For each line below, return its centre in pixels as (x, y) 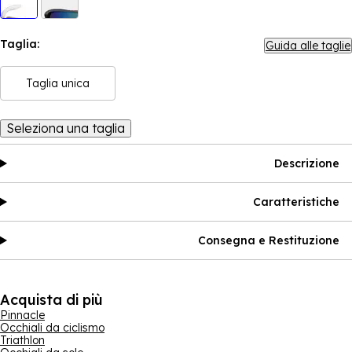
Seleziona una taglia (66, 128)
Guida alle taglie (308, 46)
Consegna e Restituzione (269, 240)
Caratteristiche (296, 202)
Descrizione (307, 163)
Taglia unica (57, 83)
